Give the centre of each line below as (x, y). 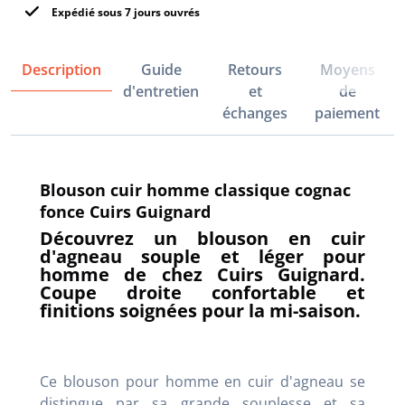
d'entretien (161, 91)
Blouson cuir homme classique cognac (195, 190)
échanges (255, 113)
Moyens (347, 70)
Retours (255, 70)
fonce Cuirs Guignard (125, 212)
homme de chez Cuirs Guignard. (202, 274)
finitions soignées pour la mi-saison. (200, 311)
